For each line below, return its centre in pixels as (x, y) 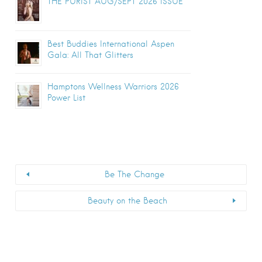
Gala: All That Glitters (90, 55)
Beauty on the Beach (127, 200)
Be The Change (135, 174)
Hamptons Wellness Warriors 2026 (113, 87)
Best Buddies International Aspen (111, 44)
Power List (66, 98)
